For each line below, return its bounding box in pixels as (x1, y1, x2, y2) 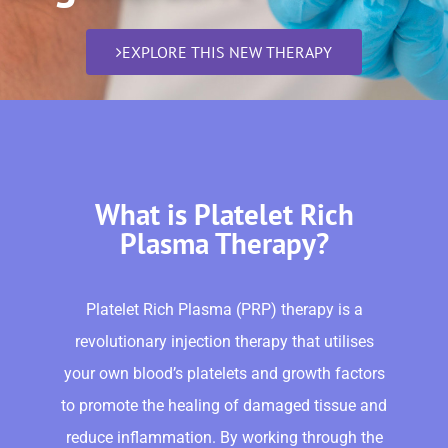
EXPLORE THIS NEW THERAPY (122, 41, 332, 62)
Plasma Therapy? (119, 223, 329, 262)
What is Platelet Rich (94, 194, 354, 233)
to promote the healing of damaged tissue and (61, 395, 387, 415)
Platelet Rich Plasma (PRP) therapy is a (85, 299, 363, 319)
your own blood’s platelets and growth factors (63, 363, 385, 383)
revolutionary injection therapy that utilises (74, 331, 374, 351)
